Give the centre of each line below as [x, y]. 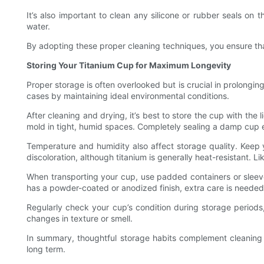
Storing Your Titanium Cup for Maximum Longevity [129, 65]
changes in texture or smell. [80, 219]
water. [38, 27]
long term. [46, 249]
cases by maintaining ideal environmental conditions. [128, 96]
